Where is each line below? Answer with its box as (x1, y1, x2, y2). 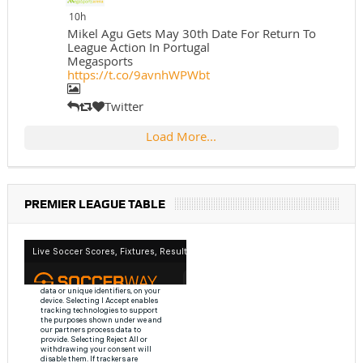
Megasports (66, 53, 133, 70)
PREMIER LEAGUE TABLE (23, 197, 165, 212)
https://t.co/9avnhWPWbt (66, 66, 210, 83)
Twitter (104, 98, 147, 115)
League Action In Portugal (66, 39, 210, 56)
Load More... (146, 128, 217, 145)
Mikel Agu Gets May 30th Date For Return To (66, 25, 316, 42)
